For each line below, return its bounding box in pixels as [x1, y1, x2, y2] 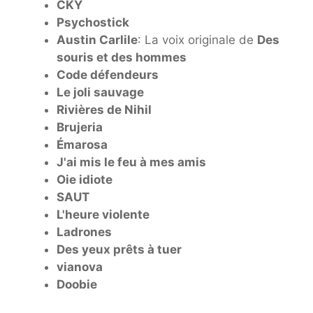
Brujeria [57, 119, 103, 134]
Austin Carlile [57, 32, 138, 47]
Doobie [57, 277, 97, 291]
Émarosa [57, 137, 108, 152]
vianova [57, 259, 103, 274]
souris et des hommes [57, 50, 187, 64]
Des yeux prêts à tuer [57, 242, 182, 256]
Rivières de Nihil [57, 102, 152, 117]
